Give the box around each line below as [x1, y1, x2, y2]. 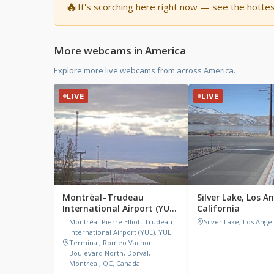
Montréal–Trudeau [62, 191, 144, 203]
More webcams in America [54, 43, 186, 57]
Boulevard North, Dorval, [69, 248, 150, 257]
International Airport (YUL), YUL [69, 228, 171, 237]
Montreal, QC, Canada [69, 259, 140, 268]
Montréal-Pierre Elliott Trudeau [69, 217, 172, 226]
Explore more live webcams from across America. [54, 65, 235, 76]
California [197, 202, 240, 214]
